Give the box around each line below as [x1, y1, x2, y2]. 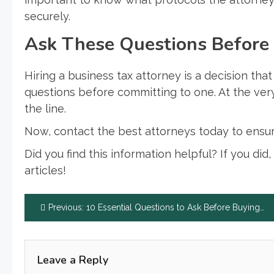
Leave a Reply [37, 252, 108, 267]
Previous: [48, 202, 84, 212]
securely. [24, 9, 70, 23]
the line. [24, 102, 66, 115]
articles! [24, 163, 66, 177]
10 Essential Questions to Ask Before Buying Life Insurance [86, 202, 260, 212]
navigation [24, 221, 114, 247]
